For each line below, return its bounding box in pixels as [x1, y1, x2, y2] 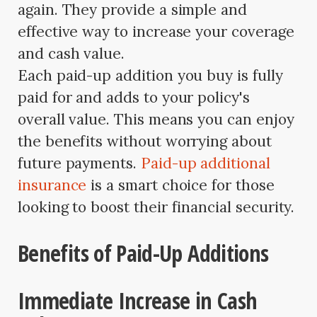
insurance [18, 175, 87, 195]
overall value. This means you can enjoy [18, 109, 294, 129]
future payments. [18, 153, 141, 173]
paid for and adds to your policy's [18, 87, 250, 107]
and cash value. [18, 43, 125, 63]
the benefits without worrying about [18, 131, 272, 151]
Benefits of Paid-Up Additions [18, 237, 269, 268]
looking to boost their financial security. [18, 197, 295, 217]
